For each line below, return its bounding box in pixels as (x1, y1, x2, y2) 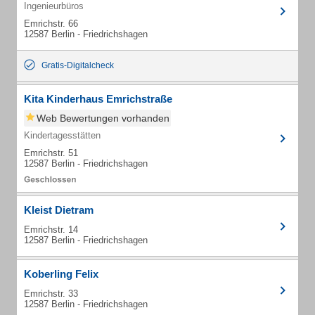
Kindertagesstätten (24, 130, 101, 141)
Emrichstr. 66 (24, 18, 78, 29)
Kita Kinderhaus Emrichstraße (24, 93, 172, 105)
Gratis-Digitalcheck (41, 60, 114, 70)
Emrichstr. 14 (24, 224, 78, 235)
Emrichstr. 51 (24, 148, 78, 158)
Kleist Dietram (24, 204, 94, 216)
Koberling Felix (24, 268, 98, 280)
